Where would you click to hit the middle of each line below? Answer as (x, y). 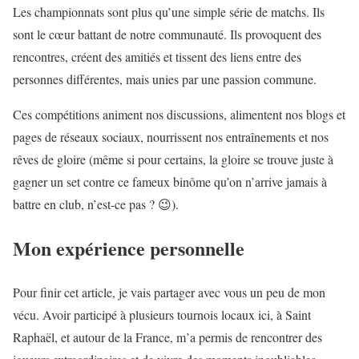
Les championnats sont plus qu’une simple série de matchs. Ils (169, 12)
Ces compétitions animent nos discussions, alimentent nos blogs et (179, 115)
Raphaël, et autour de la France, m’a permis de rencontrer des (167, 337)
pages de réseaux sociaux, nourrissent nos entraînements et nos (171, 137)
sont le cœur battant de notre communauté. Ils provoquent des (167, 34)
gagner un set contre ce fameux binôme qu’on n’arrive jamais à (170, 182)
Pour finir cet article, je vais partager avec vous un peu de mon (169, 292)
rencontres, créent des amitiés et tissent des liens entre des (157, 57)
